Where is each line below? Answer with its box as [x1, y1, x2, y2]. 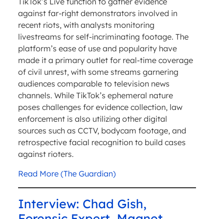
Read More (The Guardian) [18, 169, 116, 179]
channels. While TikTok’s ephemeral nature [18, 90, 173, 101]
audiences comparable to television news [18, 79, 170, 89]
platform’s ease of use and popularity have [18, 44, 177, 54]
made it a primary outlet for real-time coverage [18, 55, 193, 66]
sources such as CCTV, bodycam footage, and [18, 126, 186, 136]
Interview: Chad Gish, [18, 196, 147, 212]
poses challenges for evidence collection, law [18, 102, 182, 112]
